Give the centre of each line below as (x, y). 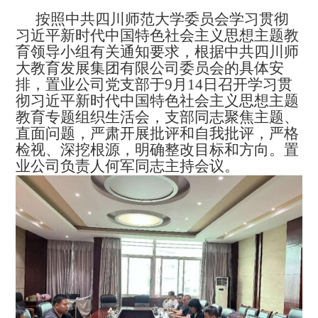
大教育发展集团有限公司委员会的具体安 (150, 68)
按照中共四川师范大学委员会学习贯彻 (163, 20)
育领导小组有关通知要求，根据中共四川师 (158, 52)
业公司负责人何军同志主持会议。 (128, 166)
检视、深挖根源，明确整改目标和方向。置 (158, 150)
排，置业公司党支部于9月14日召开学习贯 (154, 85)
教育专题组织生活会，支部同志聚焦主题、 (158, 117)
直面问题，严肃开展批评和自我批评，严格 (158, 134)
